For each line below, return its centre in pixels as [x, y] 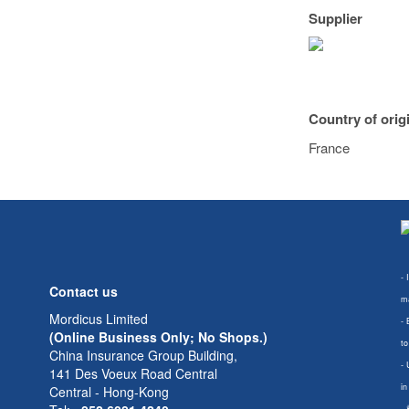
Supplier [336, 18]
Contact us [84, 291]
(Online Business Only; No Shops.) [158, 337]
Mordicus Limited [99, 319]
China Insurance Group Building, [143, 355]
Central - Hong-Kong [109, 392]
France [330, 147]
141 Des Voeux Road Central [133, 373]
